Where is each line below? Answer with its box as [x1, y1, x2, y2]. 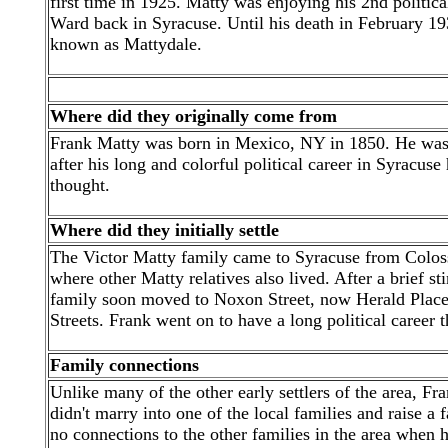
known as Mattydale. [50, 34, 202, 54]
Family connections [50, 355, 199, 375]
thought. [50, 175, 115, 195]
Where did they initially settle [50, 220, 279, 240]
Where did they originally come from [50, 106, 337, 126]
